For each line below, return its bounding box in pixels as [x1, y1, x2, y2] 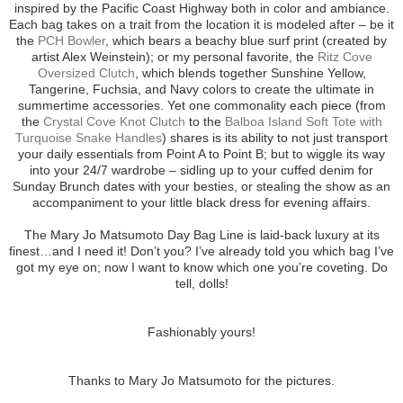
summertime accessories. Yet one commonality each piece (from [17, 98, 386, 113]
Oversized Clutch [37, 66, 135, 81]
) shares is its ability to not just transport [162, 130, 388, 146]
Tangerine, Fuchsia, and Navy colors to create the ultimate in [29, 82, 374, 97]
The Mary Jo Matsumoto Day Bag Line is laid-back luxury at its [23, 228, 380, 243]
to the [184, 114, 225, 130]
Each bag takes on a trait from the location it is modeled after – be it [9, 17, 394, 32]
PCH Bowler [38, 33, 105, 49]
